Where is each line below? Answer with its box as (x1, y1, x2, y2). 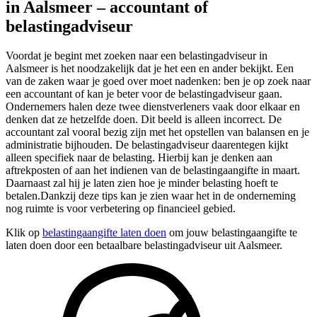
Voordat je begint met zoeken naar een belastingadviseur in (6, 50, 267, 62)
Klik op (6, 226, 42, 239)
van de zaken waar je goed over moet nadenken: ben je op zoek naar (6, 75, 311, 88)
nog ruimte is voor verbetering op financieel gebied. (6, 202, 236, 215)
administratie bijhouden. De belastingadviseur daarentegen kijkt (6, 139, 288, 151)
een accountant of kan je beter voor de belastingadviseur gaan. (6, 88, 282, 100)
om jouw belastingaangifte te (166, 226, 297, 239)
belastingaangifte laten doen (42, 226, 166, 239)
